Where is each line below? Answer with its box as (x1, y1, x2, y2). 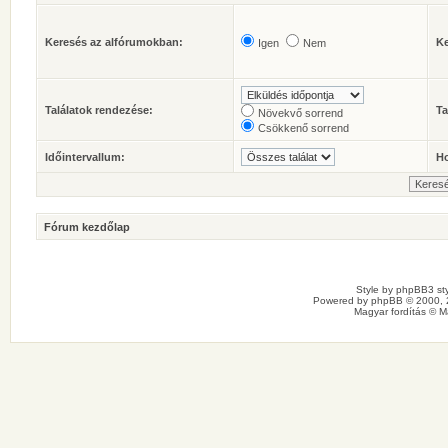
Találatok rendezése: (45, 104, 153, 116)
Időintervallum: (45, 151, 125, 163)
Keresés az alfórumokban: (45, 36, 183, 48)
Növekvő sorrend (258, 107, 343, 119)
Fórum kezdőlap (44, 221, 130, 233)
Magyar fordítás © (353, 306, 439, 317)
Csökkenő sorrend (258, 122, 349, 134)
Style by (356, 284, 396, 295)
